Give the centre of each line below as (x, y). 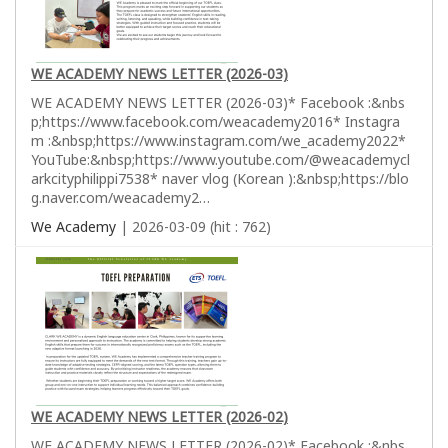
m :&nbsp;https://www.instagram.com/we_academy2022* (218, 140)
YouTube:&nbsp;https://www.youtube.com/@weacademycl (220, 159)
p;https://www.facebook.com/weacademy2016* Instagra (215, 121)
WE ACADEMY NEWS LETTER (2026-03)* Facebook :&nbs (218, 102)
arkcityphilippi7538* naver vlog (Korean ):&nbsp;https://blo (220, 178)
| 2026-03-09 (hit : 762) (193, 226)
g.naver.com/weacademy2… (120, 197)
